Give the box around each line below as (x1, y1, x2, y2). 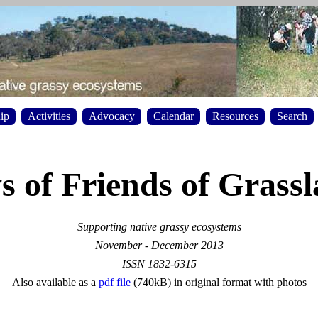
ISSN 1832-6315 (121, 257, 197, 270)
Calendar (153, 109, 194, 122)
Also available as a (11, 275, 99, 288)
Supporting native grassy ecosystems (77, 220, 241, 233)
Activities (28, 109, 70, 122)
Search (277, 109, 307, 122)
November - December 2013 (94, 238, 224, 251)
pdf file (98, 275, 131, 288)
